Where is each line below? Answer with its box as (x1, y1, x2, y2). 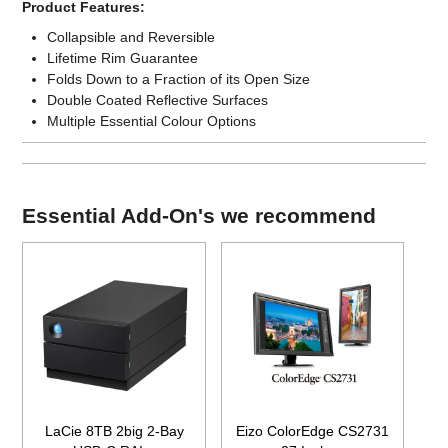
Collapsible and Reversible (47, 29, 216, 46)
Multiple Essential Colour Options (47, 113, 257, 130)
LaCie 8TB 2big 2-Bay (44, 423, 184, 440)
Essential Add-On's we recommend (22, 204, 377, 228)
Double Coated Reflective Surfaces (47, 92, 269, 109)
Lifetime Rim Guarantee (47, 50, 199, 67)
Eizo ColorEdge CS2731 (236, 423, 390, 440)
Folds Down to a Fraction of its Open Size (47, 71, 311, 88)
